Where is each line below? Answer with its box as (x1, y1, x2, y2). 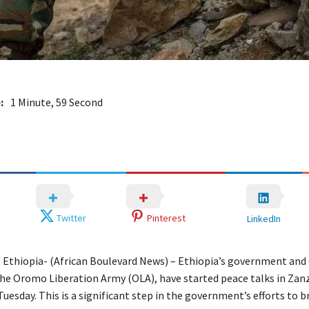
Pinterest (146, 211, 186, 224)
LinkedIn (246, 212, 281, 225)
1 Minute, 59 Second (10, 95, 103, 110)
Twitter (57, 211, 87, 224)
